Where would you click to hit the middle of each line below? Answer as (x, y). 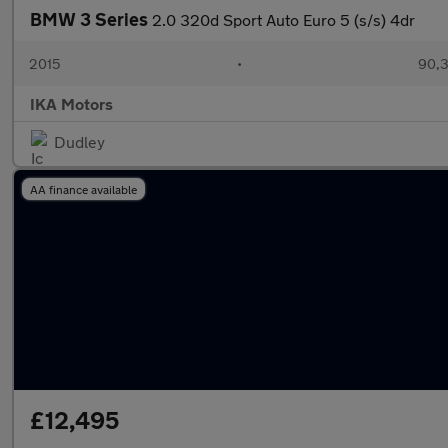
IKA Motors (71, 103)
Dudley (79, 141)
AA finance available (83, 189)
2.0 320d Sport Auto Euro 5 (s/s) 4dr (283, 19)
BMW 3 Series (91, 19)
